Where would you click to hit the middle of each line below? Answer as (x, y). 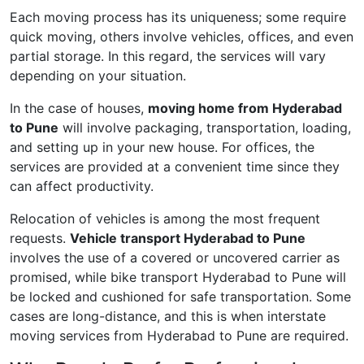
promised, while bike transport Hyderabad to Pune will (178, 277)
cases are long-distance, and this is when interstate (168, 316)
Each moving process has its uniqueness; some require (178, 17)
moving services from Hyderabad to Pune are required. (179, 336)
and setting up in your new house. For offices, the (162, 147)
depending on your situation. (98, 76)
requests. (40, 238)
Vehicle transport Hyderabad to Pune (188, 238)
